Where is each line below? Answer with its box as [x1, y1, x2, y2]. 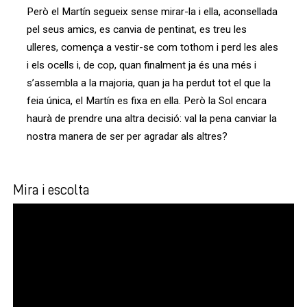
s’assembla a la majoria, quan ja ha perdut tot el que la [27, 77, 271, 90]
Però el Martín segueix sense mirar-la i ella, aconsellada [27, 5, 278, 19]
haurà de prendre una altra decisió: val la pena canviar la [27, 112, 277, 125]
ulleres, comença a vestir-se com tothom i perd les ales [27, 41, 278, 54]
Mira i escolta [13, 182, 90, 197]
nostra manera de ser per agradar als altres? [27, 130, 228, 143]
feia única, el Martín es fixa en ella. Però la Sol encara [27, 95, 267, 108]
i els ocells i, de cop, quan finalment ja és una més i [27, 59, 256, 72]
